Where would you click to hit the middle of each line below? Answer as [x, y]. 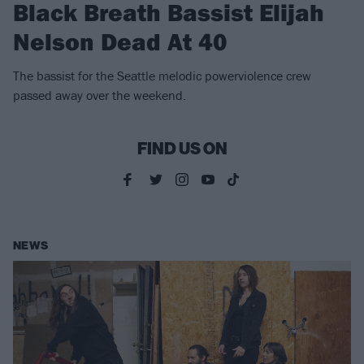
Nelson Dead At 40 [120, 42]
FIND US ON [182, 149]
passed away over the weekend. [100, 95]
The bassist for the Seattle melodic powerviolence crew [162, 76]
